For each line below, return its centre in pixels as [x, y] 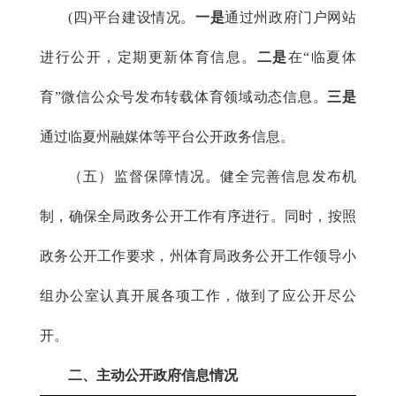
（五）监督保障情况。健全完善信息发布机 [212, 176]
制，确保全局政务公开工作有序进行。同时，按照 [198, 216]
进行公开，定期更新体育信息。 [148, 57]
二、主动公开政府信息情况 [153, 375]
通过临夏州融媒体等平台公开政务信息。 [167, 137]
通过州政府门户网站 [291, 17]
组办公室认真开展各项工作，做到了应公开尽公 [198, 296]
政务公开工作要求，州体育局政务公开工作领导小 [198, 256]
